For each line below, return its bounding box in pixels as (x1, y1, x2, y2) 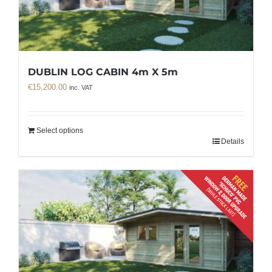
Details (221, 137, 244, 146)
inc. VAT (69, 83, 93, 91)
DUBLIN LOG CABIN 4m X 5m (28, 66, 178, 78)
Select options (36, 126, 83, 135)
